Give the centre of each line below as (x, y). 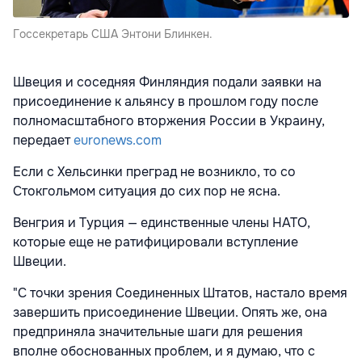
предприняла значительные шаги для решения (158, 331)
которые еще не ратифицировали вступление (156, 242)
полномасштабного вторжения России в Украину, (169, 120)
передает (43, 140)
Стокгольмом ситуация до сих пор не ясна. (147, 191)
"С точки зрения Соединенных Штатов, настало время (180, 293)
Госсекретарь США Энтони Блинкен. (113, 34)
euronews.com (118, 140)
